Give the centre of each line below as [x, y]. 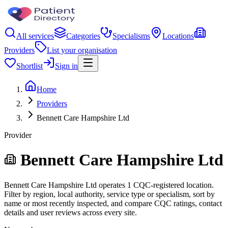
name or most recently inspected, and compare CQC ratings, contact [113, 203]
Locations [178, 36]
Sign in [66, 66]
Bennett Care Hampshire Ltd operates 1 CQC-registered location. [109, 185]
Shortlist [30, 66]
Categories [83, 36]
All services [35, 36]
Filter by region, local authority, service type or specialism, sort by [109, 194]
